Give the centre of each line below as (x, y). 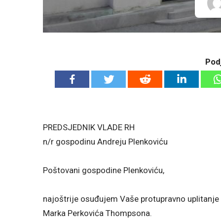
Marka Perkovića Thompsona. (97, 213)
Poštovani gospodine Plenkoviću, (104, 170)
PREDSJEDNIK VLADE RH (89, 127)
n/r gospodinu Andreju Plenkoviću (105, 142)
